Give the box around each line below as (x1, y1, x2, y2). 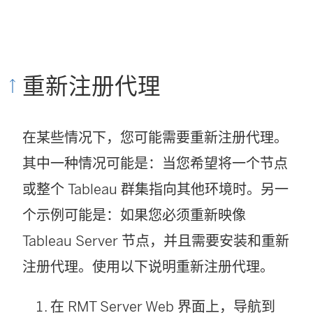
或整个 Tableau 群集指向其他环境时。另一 (22, 180, 289, 198)
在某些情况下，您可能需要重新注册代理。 (22, 129, 288, 146)
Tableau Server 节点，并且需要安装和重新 (22, 232, 289, 249)
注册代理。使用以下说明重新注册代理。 (22, 258, 274, 275)
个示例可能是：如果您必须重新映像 (22, 206, 246, 224)
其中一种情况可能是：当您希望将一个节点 (22, 154, 288, 172)
